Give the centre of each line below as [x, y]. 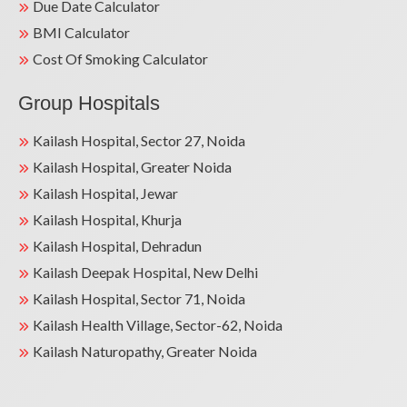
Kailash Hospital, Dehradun [117, 246]
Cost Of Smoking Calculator [120, 59]
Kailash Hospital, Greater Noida [132, 167]
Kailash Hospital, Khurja [107, 219]
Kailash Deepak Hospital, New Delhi [145, 272]
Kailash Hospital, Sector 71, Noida [139, 298]
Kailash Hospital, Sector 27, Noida [139, 140]
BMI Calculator [81, 32]
